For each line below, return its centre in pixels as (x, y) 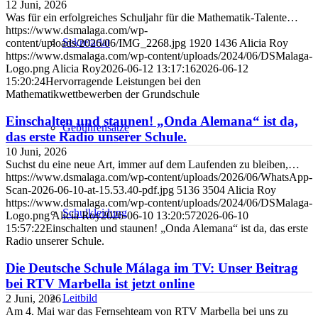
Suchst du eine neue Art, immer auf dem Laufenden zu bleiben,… (153, 164)
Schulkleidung (95, 213)
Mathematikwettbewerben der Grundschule (103, 94)
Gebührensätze (96, 127)
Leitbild (80, 298)
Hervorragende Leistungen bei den (123, 81)
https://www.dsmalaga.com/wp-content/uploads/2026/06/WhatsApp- (159, 177)
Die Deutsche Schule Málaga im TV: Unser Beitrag (152, 268)
